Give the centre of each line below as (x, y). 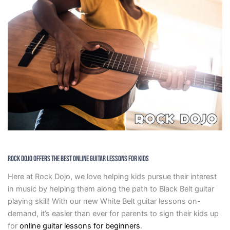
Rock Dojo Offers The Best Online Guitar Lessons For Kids (79, 159)
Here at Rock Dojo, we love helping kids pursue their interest (112, 177)
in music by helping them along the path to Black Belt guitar (111, 189)
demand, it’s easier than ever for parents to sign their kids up (113, 214)
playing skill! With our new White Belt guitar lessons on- (104, 202)
